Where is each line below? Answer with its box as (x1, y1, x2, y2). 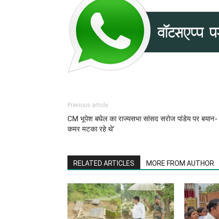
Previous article (67, 101, 108, 109)
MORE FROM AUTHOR (146, 159, 214, 167)
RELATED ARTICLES (73, 159, 134, 167)
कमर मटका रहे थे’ (67, 124, 114, 133)
